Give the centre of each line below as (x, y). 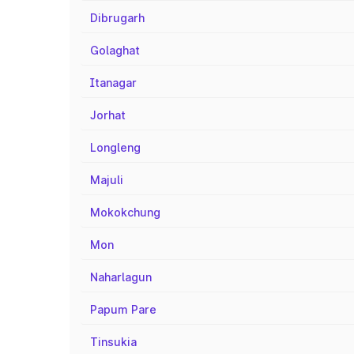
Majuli (107, 180)
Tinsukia (113, 342)
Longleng (115, 147)
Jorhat (108, 115)
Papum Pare (123, 309)
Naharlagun (121, 277)
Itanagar (113, 83)
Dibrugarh (117, 18)
